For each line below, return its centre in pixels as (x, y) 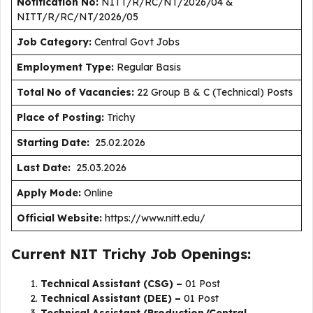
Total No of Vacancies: (75, 92)
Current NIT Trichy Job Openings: (131, 254)
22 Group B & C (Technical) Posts (213, 92)
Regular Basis (149, 67)
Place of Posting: (60, 117)
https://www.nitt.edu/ (154, 218)
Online (101, 193)
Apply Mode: (49, 193)
